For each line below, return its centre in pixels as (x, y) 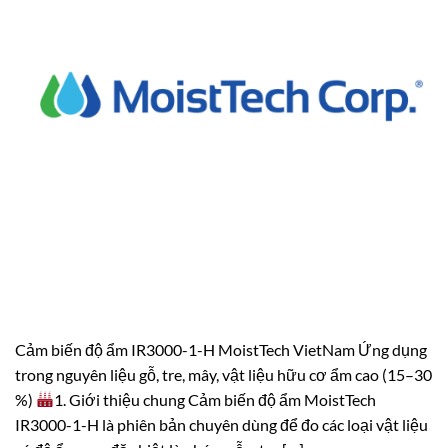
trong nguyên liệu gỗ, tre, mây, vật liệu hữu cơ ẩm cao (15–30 (223, 374)
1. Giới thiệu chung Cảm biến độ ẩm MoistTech (215, 399)
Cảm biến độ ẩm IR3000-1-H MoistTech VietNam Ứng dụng (221, 349)
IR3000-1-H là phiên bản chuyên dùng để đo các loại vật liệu (221, 424)
